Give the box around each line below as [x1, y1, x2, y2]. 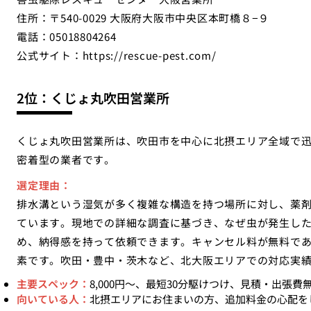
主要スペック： [17, 276, 90, 291]
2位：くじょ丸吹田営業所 [17, 88, 169, 107]
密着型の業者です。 [17, 152, 115, 167]
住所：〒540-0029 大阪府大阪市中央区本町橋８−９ [17, 10, 269, 25]
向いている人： [17, 292, 90, 306]
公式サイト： [17, 48, 83, 62]
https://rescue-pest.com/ [82, 48, 217, 62]
